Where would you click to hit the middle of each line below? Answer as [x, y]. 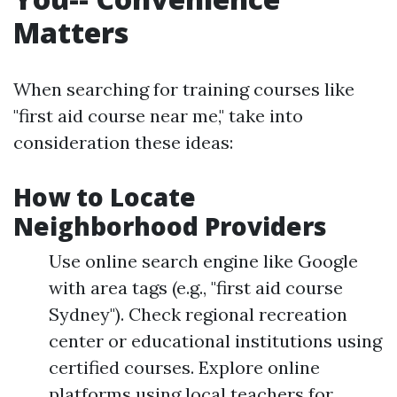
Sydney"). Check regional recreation [198, 314]
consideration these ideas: [123, 142]
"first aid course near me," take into [158, 116]
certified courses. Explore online [184, 367]
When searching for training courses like [184, 89]
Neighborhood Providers [170, 226]
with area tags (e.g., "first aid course [196, 288]
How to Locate [105, 197]
